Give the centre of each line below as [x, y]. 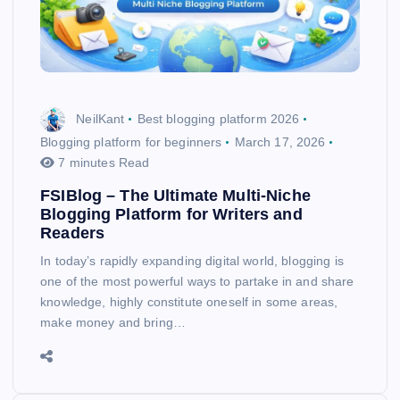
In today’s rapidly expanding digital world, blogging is [192, 260]
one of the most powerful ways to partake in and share [197, 281]
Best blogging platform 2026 [218, 119]
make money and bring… [113, 322]
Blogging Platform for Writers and [171, 214]
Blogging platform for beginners [131, 142]
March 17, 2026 [280, 142]
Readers [73, 233]
